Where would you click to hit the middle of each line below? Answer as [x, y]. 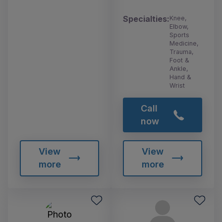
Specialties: [146, 19]
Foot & [179, 60]
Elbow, [179, 26]
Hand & [180, 77]
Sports [179, 35]
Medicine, [184, 43]
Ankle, [179, 68]
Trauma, [182, 52]
